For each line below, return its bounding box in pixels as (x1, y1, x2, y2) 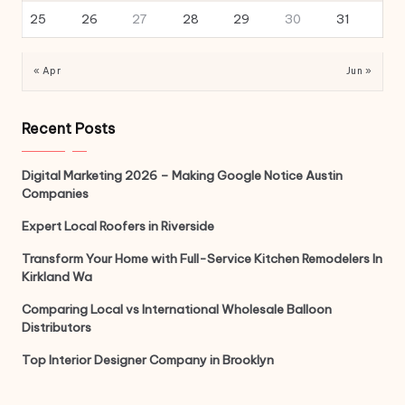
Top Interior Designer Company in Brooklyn (22, 352, 274, 369)
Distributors (22, 319, 91, 336)
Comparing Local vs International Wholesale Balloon (22, 301, 332, 318)
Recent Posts (22, 119, 115, 138)
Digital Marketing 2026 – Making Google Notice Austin (22, 167, 343, 184)
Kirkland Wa (22, 268, 92, 286)
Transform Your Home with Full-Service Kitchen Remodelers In (22, 250, 382, 268)
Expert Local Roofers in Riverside (22, 218, 214, 235)
